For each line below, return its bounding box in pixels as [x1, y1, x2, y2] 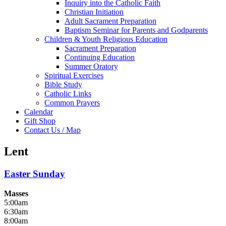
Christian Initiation [65, 8, 124, 17]
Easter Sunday [4, 168, 65, 180]
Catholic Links [44, 89, 91, 98]
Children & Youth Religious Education [44, 35, 167, 44]
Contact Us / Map [24, 126, 81, 135]
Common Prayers [44, 98, 100, 107]
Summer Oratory [65, 62, 118, 71]
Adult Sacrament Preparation [65, 17, 156, 26]
